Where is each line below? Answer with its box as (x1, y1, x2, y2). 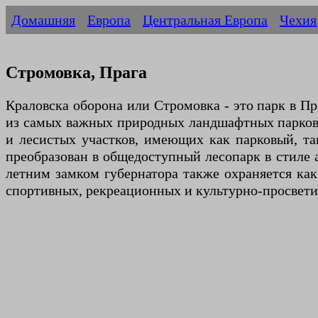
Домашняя (11, 12, 75, 28)
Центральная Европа (143, 12, 268, 28)
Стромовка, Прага (6, 63, 147, 82)
